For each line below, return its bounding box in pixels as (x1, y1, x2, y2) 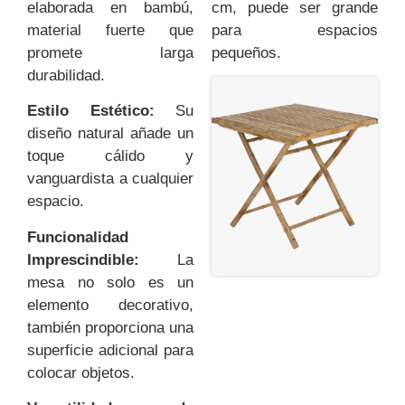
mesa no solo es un (27, 273, 193, 291)
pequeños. (212, 44, 281, 62)
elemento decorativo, (27, 296, 193, 314)
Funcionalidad (27, 228, 128, 246)
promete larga (27, 44, 193, 62)
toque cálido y (27, 147, 193, 165)
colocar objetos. (27, 363, 135, 381)
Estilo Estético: (27, 102, 155, 120)
